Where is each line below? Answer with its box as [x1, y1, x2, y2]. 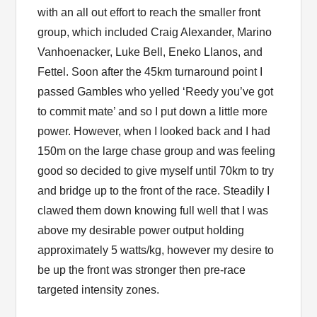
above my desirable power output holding [38, 224, 245, 236]
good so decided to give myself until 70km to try [38, 164, 275, 177]
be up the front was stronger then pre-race [38, 263, 246, 276]
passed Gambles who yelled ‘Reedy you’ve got [38, 85, 274, 98]
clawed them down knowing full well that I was [38, 204, 269, 217]
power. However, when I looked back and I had [38, 125, 271, 137]
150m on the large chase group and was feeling [38, 144, 276, 157]
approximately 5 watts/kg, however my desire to [38, 243, 275, 256]
